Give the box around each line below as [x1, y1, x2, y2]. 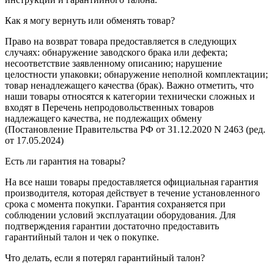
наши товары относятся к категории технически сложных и [5, 91, 255, 102]
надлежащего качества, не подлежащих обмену [5, 113, 202, 124]
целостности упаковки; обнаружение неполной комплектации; [5, 69, 268, 80]
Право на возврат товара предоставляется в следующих [5, 36, 237, 47]
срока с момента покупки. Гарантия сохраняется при [5, 199, 226, 210]
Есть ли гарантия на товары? [5, 156, 125, 167]
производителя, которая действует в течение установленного [5, 188, 260, 199]
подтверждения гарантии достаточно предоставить [5, 221, 219, 232]
